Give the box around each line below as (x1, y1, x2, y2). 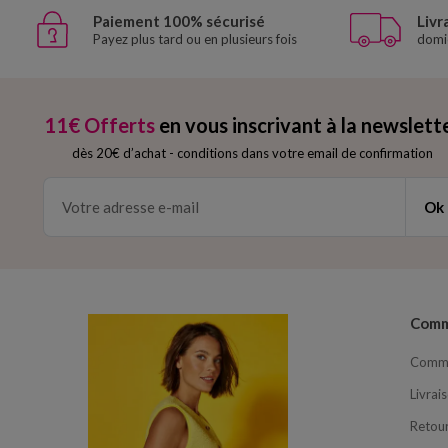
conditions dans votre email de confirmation (174, 145, 434, 162)
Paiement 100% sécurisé (93, 12, 265, 31)
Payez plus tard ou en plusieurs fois (93, 31, 297, 48)
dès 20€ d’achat (72, 145, 167, 162)
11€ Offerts (44, 113, 156, 138)
